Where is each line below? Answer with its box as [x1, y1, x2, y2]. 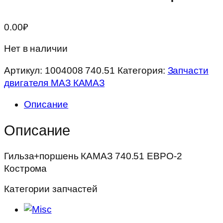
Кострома [4, 163, 47, 174]
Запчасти [167, 65, 209, 76]
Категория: [117, 65, 168, 76]
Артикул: [4, 65, 45, 76]
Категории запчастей [4, 183, 98, 194]
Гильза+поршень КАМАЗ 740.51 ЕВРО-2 [4, 151, 182, 162]
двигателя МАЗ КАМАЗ [4, 77, 105, 88]
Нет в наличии [4, 43, 68, 54]
